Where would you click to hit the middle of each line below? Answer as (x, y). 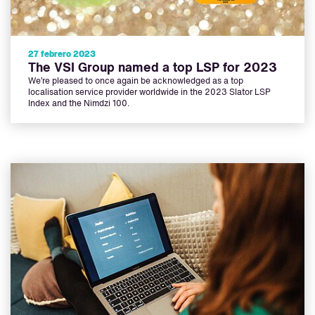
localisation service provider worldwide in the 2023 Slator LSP (149, 92)
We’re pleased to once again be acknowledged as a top (136, 81)
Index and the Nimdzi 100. (79, 104)
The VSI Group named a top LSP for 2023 (153, 68)
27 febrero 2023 (62, 54)
